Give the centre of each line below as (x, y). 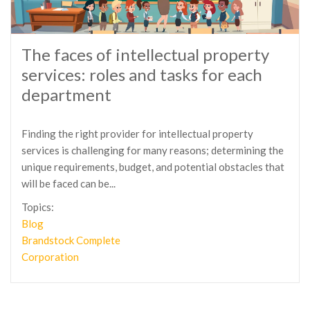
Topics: (38, 207)
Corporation (50, 257)
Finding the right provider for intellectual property (137, 134)
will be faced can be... (69, 183)
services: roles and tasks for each (142, 74)
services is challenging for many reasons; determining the (153, 150)
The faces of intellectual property (145, 54)
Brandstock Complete (71, 240)
